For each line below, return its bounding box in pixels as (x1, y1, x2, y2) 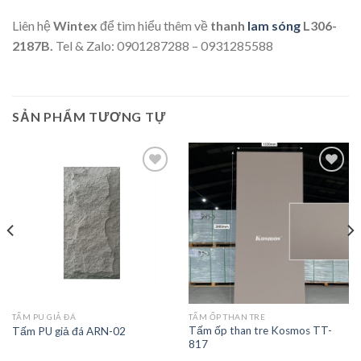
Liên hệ (12, 17, 53, 33)
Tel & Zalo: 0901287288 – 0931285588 (56, 37, 273, 53)
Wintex (53, 17, 98, 33)
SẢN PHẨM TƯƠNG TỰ (12, 109, 166, 125)
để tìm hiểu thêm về (98, 17, 210, 33)
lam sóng (247, 17, 301, 33)
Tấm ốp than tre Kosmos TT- (188, 323, 332, 337)
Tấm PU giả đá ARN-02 (11, 324, 126, 338)
